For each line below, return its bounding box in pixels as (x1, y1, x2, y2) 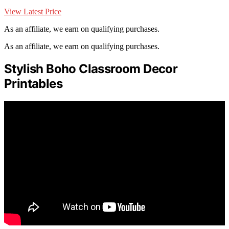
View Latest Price (4, 7, 61, 16)
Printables (4, 76, 63, 91)
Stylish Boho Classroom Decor (4, 61, 178, 77)
